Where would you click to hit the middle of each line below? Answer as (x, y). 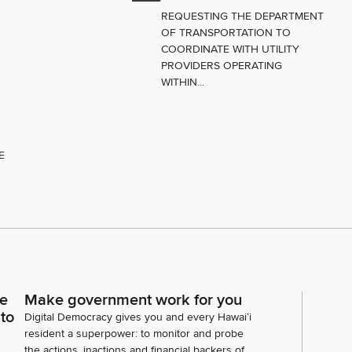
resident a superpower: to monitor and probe (134, 334)
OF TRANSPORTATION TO (226, 33)
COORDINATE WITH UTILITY (231, 49)
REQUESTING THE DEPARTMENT (243, 16)
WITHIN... (183, 82)
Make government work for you (133, 301)
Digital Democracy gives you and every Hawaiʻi (138, 317)
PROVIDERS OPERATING (222, 66)
